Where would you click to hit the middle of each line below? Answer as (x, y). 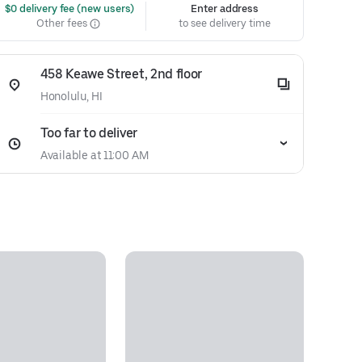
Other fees (63, 23)
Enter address (225, 8)
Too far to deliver (88, 133)
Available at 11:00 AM (94, 155)
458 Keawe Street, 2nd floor (121, 74)
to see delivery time (225, 23)
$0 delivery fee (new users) (68, 8)
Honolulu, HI (71, 96)
